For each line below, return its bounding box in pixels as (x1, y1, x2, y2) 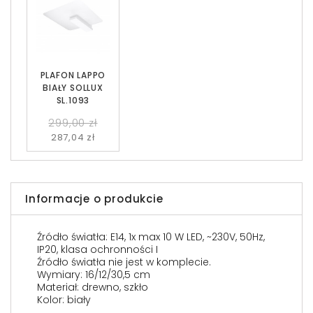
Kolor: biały (37, 293, 91, 307)
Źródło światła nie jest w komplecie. (37, 255, 211, 270)
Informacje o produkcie (25, 191, 163, 207)
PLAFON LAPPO (40, 69, 106, 82)
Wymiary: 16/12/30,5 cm (37, 268, 150, 282)
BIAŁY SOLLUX (43, 82, 103, 94)
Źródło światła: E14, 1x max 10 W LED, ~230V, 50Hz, (37, 230, 265, 245)
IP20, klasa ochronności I (37, 242, 158, 257)
